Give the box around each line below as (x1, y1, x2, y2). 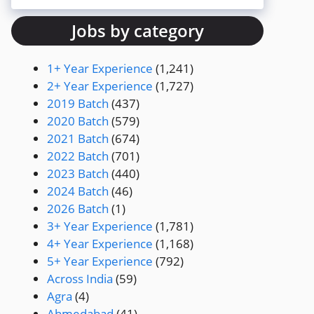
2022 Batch (47, 147, 109, 164)
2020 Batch (47, 112, 109, 129)
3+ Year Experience (47, 217, 153, 234)
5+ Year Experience (47, 252, 153, 269)
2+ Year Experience (47, 77, 153, 94)
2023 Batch (47, 165, 109, 182)
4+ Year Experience (47, 235, 153, 252)
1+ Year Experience (47, 60, 153, 76)
